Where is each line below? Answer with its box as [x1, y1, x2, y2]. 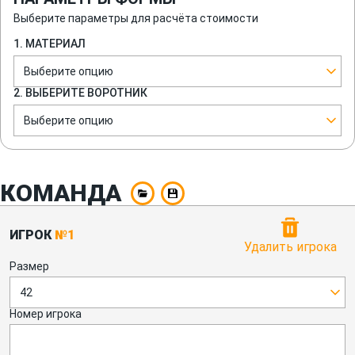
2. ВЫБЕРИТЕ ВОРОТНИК [13, 86, 147, 100]
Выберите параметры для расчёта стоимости [13, 12, 258, 25]
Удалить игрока [243, 239, 337, 255]
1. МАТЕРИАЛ [13, 37, 86, 51]
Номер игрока [10, 307, 82, 321]
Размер [10, 260, 49, 273]
